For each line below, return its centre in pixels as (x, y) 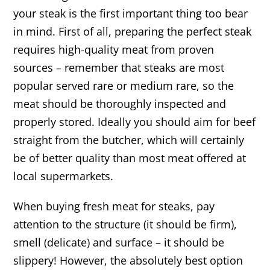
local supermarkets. (65, 176)
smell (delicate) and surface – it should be (119, 243)
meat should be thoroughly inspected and (120, 104)
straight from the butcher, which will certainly (129, 140)
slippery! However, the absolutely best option (128, 261)
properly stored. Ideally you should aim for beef (135, 122)
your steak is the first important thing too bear (131, 14)
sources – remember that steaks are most (119, 68)
